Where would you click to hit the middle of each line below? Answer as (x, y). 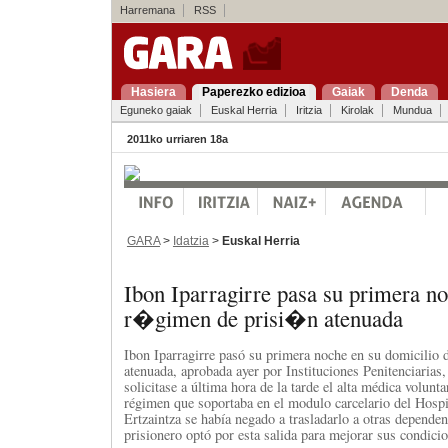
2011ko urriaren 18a (177, 139)
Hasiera (153, 92)
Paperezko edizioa (253, 92)
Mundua (412, 110)
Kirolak (357, 110)
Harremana (147, 10)
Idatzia (190, 240)
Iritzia (308, 110)
